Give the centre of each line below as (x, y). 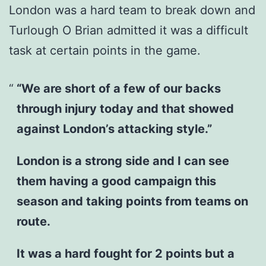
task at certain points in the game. (105, 50)
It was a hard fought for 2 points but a (125, 253)
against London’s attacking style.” (114, 129)
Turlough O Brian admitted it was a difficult (129, 30)
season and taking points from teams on (132, 201)
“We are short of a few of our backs (118, 88)
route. (33, 221)
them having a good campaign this (116, 181)
